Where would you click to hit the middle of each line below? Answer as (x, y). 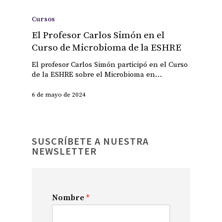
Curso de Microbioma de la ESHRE (107, 47)
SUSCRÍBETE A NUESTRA (90, 141)
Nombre (69, 198)
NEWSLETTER (64, 151)
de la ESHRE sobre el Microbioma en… (97, 74)
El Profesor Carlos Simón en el (98, 35)
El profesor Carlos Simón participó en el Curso (110, 64)
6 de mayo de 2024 (59, 95)
